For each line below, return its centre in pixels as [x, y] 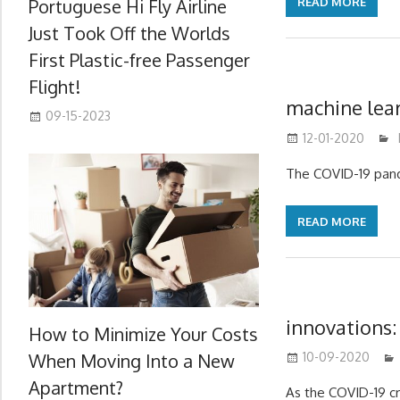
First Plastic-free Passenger [139, 59]
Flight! [54, 86]
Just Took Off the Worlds [129, 33]
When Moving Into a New [132, 360]
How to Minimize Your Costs [143, 333]
